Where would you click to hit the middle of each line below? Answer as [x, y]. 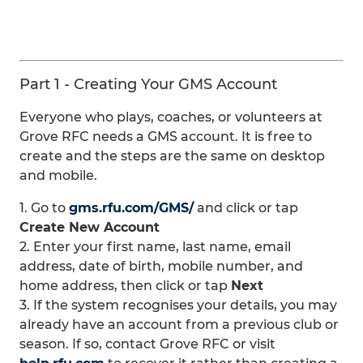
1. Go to [44, 208]
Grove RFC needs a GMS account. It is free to [166, 137]
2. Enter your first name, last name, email [155, 247]
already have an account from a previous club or [179, 325]
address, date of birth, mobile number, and [161, 266]
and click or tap [246, 208]
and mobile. [58, 175]
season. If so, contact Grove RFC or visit [147, 344]
